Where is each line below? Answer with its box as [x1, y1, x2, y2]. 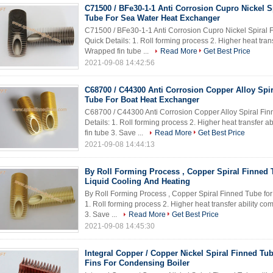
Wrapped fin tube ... [85, 47, 151, 55]
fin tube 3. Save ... [85, 129, 145, 137]
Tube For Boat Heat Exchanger [85, 95, 199, 104]
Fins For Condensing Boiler [85, 258, 190, 268]
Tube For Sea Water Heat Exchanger [85, 13, 220, 23]
